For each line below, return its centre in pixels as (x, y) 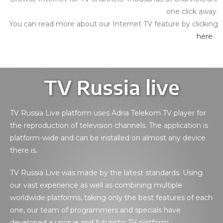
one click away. (192, 11)
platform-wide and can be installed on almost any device (108, 138)
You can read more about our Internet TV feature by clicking (113, 24)
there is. (24, 150)
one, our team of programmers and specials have (95, 210)
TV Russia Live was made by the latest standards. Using (106, 172)
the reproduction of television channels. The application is (109, 125)
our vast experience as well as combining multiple (96, 185)
